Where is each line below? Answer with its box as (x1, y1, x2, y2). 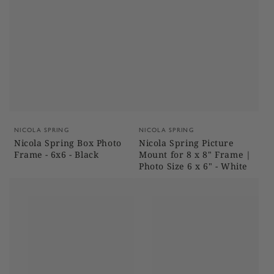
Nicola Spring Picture (139, 137, 234, 149)
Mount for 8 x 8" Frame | (139, 149, 251, 160)
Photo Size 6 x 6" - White (139, 160, 247, 172)
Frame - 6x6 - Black (14, 149, 99, 160)
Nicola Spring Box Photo (14, 137, 122, 149)
